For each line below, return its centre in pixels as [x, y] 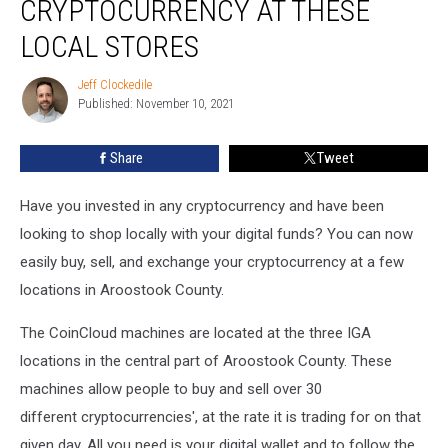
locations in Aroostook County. [124, 289]
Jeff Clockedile [115, 84]
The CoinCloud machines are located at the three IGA [195, 332]
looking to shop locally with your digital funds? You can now [216, 233]
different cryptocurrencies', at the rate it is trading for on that [220, 416]
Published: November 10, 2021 [156, 103]
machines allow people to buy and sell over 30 [171, 388]
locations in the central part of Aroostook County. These [206, 360]
